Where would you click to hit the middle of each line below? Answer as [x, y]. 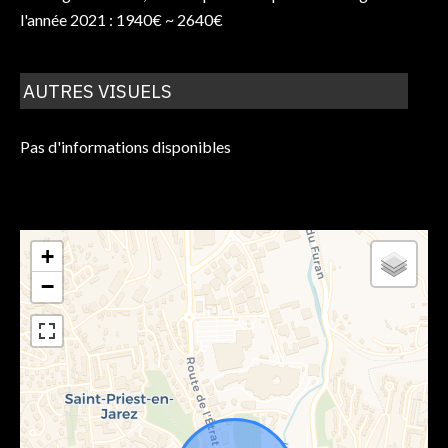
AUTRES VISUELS [98, 90]
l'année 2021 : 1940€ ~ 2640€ [121, 19]
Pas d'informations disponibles [125, 146]
